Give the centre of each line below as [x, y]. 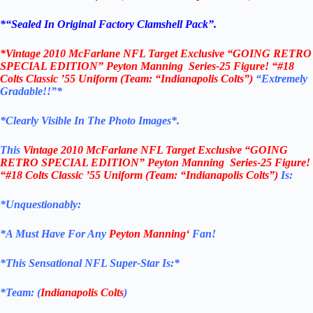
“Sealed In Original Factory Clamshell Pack [107, 24]
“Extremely [282, 79]
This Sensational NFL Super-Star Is [88, 263]
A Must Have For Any [57, 234]
